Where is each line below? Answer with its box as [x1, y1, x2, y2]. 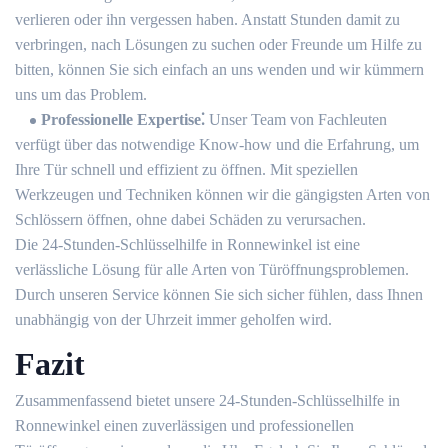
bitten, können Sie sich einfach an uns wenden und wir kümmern [15, 61, 424, 78]
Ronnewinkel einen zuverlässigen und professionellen [15, 417, 354, 434]
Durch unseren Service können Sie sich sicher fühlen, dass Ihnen [15, 286, 423, 303]
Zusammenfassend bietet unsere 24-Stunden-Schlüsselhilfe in [15, 392, 400, 409]
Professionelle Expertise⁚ [41, 111, 209, 128]
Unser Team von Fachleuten [209, 111, 387, 128]
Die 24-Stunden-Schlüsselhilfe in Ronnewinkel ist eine [15, 236, 360, 253]
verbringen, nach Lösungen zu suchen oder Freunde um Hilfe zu [15, 36, 422, 53]
